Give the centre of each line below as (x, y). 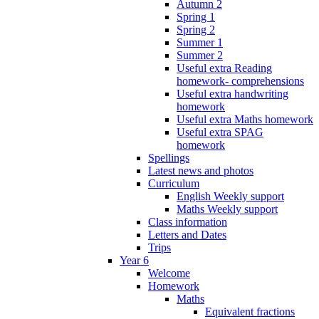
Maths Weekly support (227, 209)
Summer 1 (200, 42)
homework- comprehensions (240, 80)
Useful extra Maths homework (245, 119)
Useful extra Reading (224, 68)
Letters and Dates (187, 234)
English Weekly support (230, 196)
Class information (188, 221)
